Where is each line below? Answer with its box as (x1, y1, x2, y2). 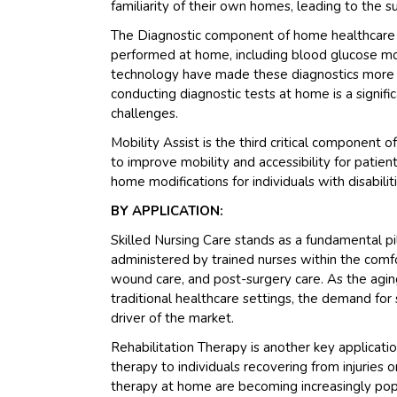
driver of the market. (111, 308, 235, 327)
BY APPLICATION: (111, 201, 224, 220)
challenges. (111, 104, 179, 122)
